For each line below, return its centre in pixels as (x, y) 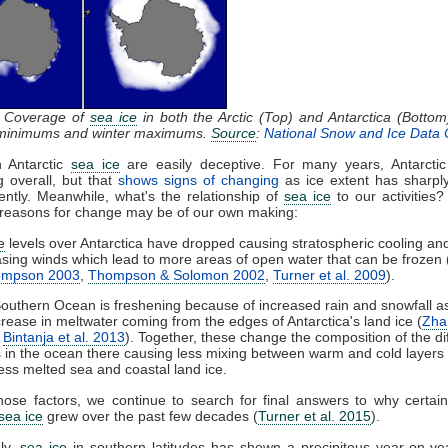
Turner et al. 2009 (329, 275)
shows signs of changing (198, 180)
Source (233, 133)
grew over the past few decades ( (150, 416)
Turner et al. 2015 (314, 416)
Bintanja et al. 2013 (64, 337)
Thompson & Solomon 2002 (176, 275)
